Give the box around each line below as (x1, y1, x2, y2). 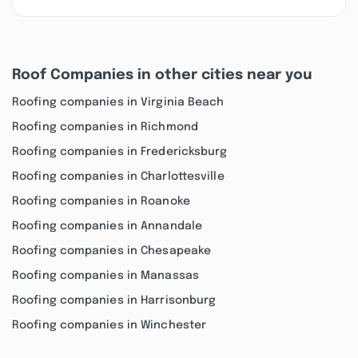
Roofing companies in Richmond (12, 121, 198, 133)
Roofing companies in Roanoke (12, 196, 190, 207)
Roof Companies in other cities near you (12, 68, 312, 82)
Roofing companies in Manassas (12, 270, 199, 281)
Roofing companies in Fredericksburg (12, 146, 228, 157)
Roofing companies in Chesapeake (12, 245, 212, 257)
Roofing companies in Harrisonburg (12, 295, 217, 306)
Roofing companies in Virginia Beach (12, 97, 225, 108)
